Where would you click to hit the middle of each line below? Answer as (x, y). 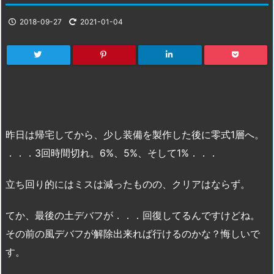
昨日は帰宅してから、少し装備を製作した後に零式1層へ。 (135, 135)
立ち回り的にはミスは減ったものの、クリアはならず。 (128, 184)
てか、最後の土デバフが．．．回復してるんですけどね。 (133, 215)
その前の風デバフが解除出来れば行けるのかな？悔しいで (133, 233)
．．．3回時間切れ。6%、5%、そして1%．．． (112, 153)
